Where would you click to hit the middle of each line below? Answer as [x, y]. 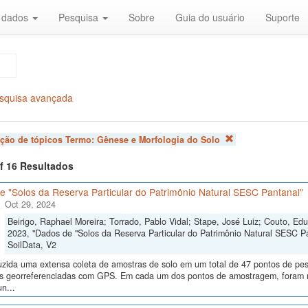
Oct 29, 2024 [30, 205]
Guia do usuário [210, 17]
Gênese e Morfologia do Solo [158, 140]
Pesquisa [80, 17]
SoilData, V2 [32, 245]
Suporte [283, 17]
